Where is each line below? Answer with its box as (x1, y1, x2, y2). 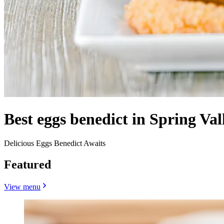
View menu (4, 182, 40, 191)
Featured (4, 158, 51, 171)
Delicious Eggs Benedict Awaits (4, 139, 105, 148)
